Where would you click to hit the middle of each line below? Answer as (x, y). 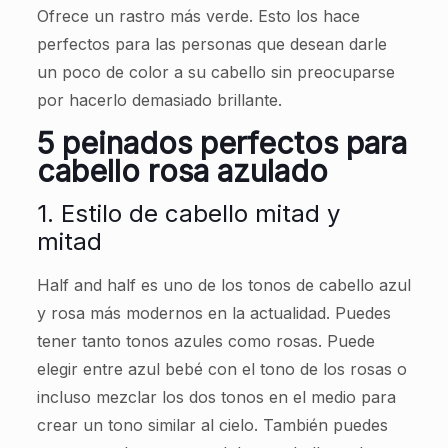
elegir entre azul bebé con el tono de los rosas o (221, 369)
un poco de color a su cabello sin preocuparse (215, 72)
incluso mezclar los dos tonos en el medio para (216, 397)
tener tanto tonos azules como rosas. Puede (205, 341)
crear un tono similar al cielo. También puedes (212, 425)
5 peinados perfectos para (221, 143)
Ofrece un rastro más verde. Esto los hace (198, 16)
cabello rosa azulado (182, 171)
